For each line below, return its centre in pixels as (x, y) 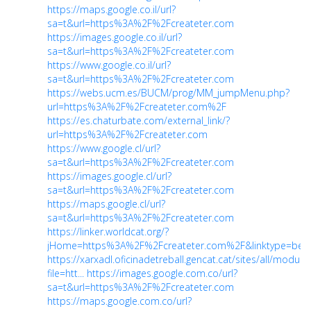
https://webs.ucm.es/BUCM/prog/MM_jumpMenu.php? (168, 92)
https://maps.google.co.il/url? (111, 9)
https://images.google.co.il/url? (115, 37)
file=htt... (66, 273)
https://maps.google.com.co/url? (119, 301)
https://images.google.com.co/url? (162, 273)
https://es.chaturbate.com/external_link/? (138, 120)
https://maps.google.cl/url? (106, 203)
